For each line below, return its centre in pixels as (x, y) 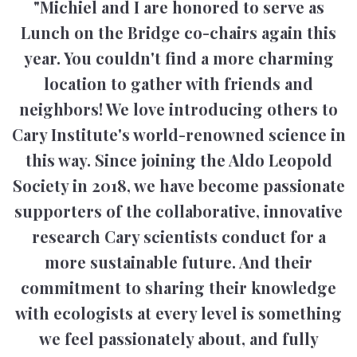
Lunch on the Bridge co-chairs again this (178, 33)
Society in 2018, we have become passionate (178, 186)
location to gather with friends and (178, 84)
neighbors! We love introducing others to (178, 109)
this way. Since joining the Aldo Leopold (178, 160)
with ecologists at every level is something (178, 313)
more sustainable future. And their (178, 262)
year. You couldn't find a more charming (178, 58)
